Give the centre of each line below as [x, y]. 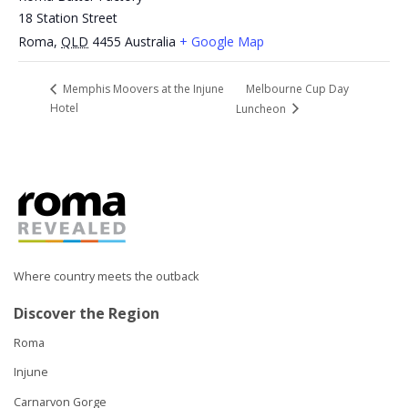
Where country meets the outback [106, 276]
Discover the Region [87, 313]
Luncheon [262, 108]
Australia [150, 41]
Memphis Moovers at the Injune [142, 89]
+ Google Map [222, 41]
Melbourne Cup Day [297, 89]
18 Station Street [68, 17]
